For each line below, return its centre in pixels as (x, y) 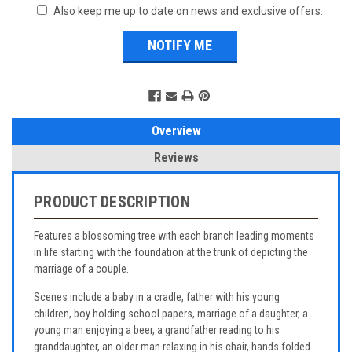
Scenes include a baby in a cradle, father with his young (157, 297)
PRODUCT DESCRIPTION (112, 202)
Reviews (176, 157)
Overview (176, 130)
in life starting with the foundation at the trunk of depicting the (171, 252)
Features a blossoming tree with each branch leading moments (174, 235)
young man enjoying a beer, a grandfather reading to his (157, 330)
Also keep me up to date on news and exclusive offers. (188, 11)
